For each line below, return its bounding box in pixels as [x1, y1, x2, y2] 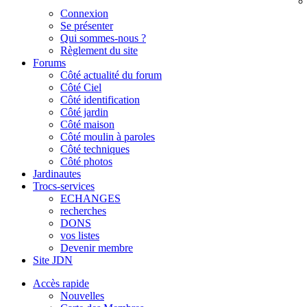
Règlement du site [60, 44, 138, 56]
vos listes [60, 229, 99, 241]
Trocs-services [33, 180, 95, 192]
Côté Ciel [60, 81, 101, 93]
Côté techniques [60, 143, 130, 155]
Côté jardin [60, 106, 108, 118]
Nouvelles [60, 289, 104, 302]
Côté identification [60, 93, 140, 106]
